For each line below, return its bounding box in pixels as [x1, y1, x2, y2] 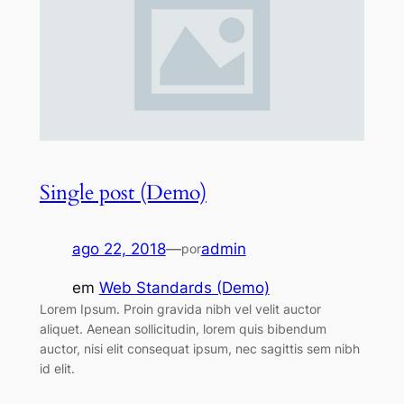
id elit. [39, 361, 75, 377]
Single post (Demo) [39, 179, 207, 207]
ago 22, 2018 [71, 240, 166, 259]
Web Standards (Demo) [98, 279, 270, 298]
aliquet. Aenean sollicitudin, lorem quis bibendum [39, 321, 326, 337]
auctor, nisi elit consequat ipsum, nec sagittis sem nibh [39, 341, 360, 357]
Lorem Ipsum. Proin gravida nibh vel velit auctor [39, 301, 321, 317]
